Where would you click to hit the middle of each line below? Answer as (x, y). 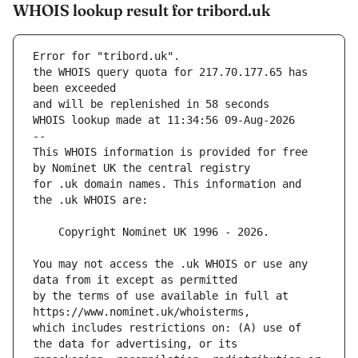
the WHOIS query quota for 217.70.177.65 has (170, 72)
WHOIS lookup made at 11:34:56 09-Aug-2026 (164, 120)
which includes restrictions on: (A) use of (167, 328)
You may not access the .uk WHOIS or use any (170, 264)
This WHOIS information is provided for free (170, 152)
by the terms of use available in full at (161, 296)
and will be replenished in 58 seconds (151, 104)
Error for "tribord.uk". (106, 56)
